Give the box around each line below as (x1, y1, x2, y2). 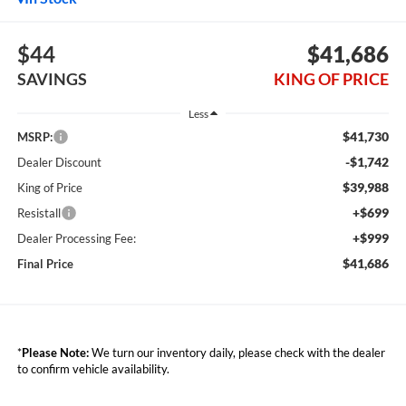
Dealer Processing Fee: (16, 231, 136, 246)
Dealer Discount (16, 155, 101, 170)
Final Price (16, 256, 73, 272)
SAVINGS (16, 69, 87, 90)
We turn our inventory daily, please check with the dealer (88, 345, 385, 361)
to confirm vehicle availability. (16, 362, 169, 377)
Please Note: (21, 345, 89, 361)
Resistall (16, 206, 61, 221)
